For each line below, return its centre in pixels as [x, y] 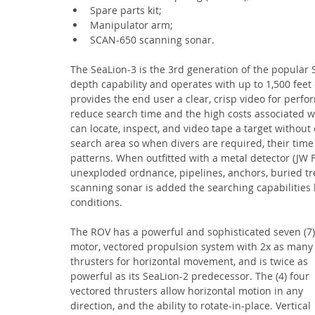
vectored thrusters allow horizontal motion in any [188, 291]
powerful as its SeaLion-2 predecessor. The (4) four [191, 276]
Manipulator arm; [131, 25]
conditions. [96, 202]
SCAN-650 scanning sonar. [152, 40]
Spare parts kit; [126, 10]
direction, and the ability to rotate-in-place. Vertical [192, 306]
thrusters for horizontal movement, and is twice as [191, 261]
